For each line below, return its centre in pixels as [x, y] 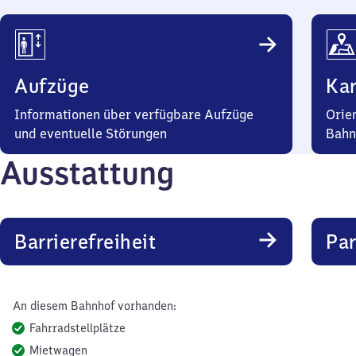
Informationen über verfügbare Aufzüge [134, 114]
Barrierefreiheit [85, 242]
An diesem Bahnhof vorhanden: [94, 306]
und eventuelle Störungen [91, 133]
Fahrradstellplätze [77, 328]
